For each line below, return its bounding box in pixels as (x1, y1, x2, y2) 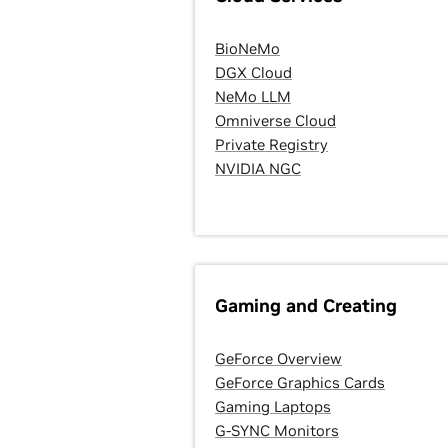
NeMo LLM (215, 87, 292, 106)
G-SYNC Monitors (215, 421, 340, 440)
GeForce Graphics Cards (215, 373, 386, 392)
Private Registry (215, 135, 329, 154)
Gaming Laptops (215, 397, 332, 416)
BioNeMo (215, 39, 281, 58)
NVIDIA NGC (215, 159, 302, 178)
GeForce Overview (215, 349, 343, 368)
